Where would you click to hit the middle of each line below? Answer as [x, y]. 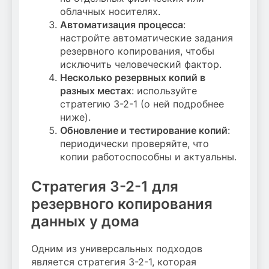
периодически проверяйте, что [134, 143]
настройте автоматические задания [147, 38]
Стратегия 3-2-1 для [105, 186]
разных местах [96, 90]
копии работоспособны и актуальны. [148, 156]
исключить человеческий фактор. [141, 64]
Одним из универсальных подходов [117, 248]
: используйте [164, 90]
